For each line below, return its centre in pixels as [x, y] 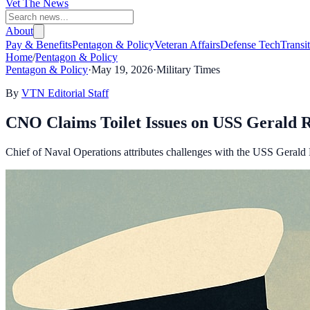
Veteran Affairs [187, 45]
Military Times [188, 70]
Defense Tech [250, 45]
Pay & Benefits [39, 45]
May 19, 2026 [122, 70]
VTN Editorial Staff [65, 93]
